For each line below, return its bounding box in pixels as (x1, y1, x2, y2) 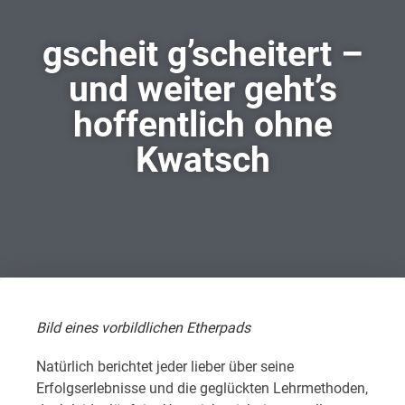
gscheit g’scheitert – (42, 33, 363, 76)
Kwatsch (135, 139, 270, 182)
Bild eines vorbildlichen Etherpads (36, 319, 250, 337)
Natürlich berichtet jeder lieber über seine (36, 358, 294, 376)
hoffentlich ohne (72, 104, 333, 146)
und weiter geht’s (68, 69, 337, 111)
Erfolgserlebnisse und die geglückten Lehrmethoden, (36, 380, 368, 398)
